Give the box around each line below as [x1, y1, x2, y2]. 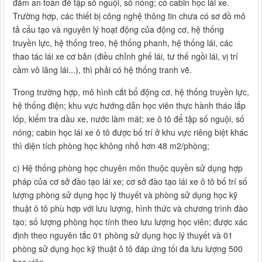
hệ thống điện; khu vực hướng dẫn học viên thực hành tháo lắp [13, 99, 246, 112]
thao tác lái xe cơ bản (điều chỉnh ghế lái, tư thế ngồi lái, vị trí [13, 50, 238, 63]
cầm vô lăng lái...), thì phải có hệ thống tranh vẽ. [13, 64, 192, 76]
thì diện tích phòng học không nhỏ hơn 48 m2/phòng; [13, 140, 209, 152]
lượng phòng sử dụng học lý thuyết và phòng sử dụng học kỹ [13, 189, 237, 201]
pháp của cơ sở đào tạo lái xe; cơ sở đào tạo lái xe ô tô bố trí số [13, 175, 247, 188]
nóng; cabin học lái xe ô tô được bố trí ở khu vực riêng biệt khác [13, 126, 248, 139]
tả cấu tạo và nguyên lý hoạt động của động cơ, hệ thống [13, 23, 224, 36]
